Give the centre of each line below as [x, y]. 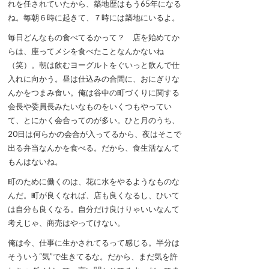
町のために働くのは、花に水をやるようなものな [94, 182]
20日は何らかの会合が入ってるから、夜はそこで [95, 134]
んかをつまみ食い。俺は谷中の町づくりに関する [94, 93]
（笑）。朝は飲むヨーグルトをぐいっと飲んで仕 [94, 65]
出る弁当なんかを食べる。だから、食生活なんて [94, 148]
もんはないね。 [35, 162]
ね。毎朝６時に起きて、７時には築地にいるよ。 [94, 18]
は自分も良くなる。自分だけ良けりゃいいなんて [94, 209]
